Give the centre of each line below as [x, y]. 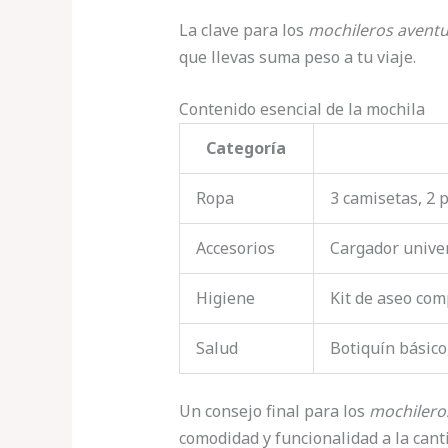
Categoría [246, 148]
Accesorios [235, 248]
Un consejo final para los [273, 411]
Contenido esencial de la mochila [301, 109]
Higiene [225, 298]
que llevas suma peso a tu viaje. [297, 56]
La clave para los [243, 29]
